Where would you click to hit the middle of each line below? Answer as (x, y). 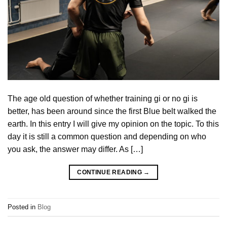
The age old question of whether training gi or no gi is (103, 99)
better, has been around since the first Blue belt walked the (112, 111)
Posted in (23, 207)
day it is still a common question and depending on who (107, 137)
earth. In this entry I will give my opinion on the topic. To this (113, 124)
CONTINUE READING (110, 173)
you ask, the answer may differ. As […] (75, 149)
